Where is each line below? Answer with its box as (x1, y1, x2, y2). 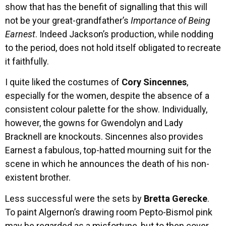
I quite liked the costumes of (5, 77, 122, 88)
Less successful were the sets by (5, 193, 144, 204)
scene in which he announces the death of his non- (5, 158, 209, 169)
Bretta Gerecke (144, 193, 207, 204)
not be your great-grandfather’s (5, 15, 131, 26)
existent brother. (5, 172, 71, 183)
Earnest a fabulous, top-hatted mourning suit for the (5, 145, 211, 156)
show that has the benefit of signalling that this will (5, 1, 207, 12)
